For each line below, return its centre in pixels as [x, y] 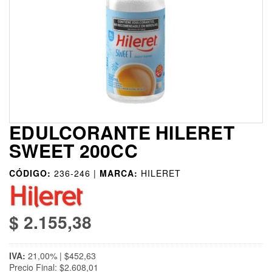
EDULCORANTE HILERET [122, 132]
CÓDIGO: [30, 173]
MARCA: [119, 173]
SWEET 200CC [73, 151]
